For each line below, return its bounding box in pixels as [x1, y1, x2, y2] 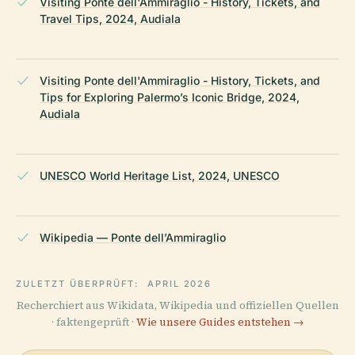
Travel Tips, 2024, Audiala [40, 12, 181, 26]
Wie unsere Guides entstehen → [136, 315, 304, 330]
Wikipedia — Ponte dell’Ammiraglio [40, 231, 226, 245]
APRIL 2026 [147, 278, 212, 290]
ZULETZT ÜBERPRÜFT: [16, 278, 143, 290]
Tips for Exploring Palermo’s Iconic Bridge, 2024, [40, 90, 300, 105]
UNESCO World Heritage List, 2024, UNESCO [40, 169, 280, 183]
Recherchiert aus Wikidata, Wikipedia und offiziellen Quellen [16, 298, 339, 314]
